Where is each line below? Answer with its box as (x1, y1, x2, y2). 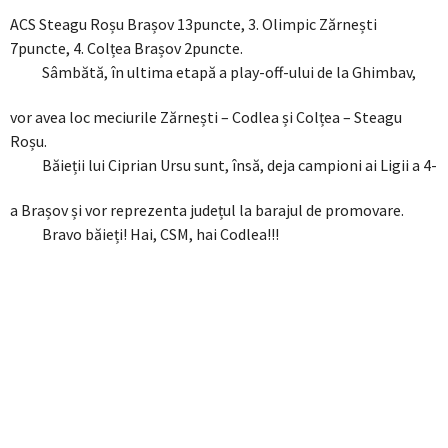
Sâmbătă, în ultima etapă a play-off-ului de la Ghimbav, (42, 62, 416, 83)
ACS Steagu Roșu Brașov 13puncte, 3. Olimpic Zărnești (10, 14, 377, 35)
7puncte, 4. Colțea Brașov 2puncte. (10, 38, 243, 59)
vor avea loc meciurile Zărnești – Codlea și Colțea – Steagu (10, 107, 402, 128)
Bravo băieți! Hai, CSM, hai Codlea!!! (42, 224, 279, 245)
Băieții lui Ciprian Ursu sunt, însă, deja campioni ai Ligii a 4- (42, 155, 437, 176)
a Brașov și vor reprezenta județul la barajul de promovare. (10, 200, 404, 221)
